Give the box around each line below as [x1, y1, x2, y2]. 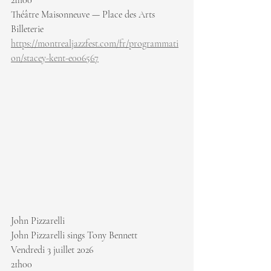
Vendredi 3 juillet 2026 [11, 244, 93, 256]
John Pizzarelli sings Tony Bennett [11, 229, 137, 242]
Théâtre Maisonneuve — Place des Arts [11, 8, 155, 21]
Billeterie [11, 23, 46, 36]
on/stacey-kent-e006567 [11, 52, 99, 65]
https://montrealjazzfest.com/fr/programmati [11, 38, 178, 50]
